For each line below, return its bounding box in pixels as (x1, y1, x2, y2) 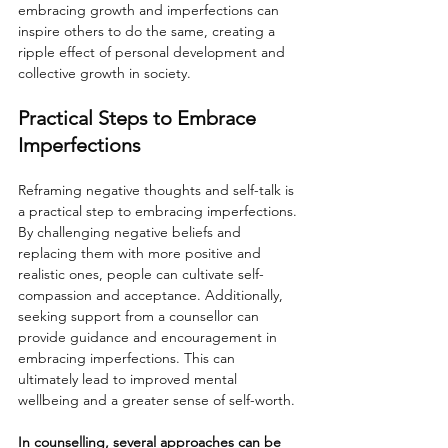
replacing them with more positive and (18, 244, 265, 263)
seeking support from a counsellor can (18, 307, 263, 326)
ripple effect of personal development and (18, 43, 289, 62)
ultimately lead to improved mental (18, 370, 241, 389)
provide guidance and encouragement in (18, 328, 281, 347)
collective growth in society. (18, 64, 191, 83)
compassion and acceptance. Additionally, (18, 286, 287, 305)
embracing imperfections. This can (18, 349, 239, 368)
